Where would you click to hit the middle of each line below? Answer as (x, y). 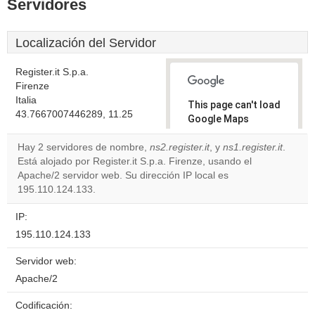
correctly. (211, 133)
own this (215, 175)
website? (216, 187)
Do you (211, 163)
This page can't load (234, 105)
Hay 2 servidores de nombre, (84, 147)
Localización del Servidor (86, 43)
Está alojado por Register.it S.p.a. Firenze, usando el (135, 161)
